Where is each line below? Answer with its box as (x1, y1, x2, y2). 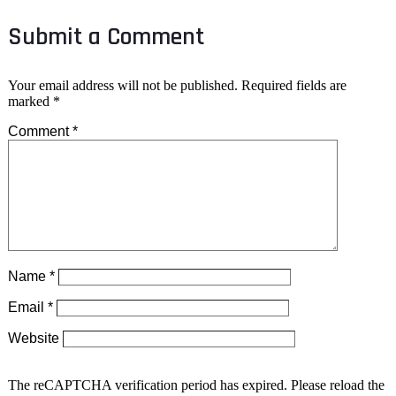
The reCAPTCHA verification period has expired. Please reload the (8, 377, 385, 392)
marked (8, 93, 53, 109)
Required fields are (241, 77, 346, 93)
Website (8, 330, 59, 346)
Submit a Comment (8, 20, 204, 53)
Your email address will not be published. (8, 77, 238, 93)
